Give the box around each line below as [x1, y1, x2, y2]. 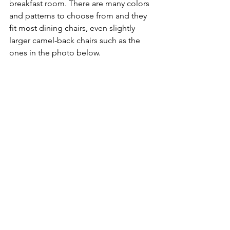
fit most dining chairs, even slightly [9, 23, 137, 33]
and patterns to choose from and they [9, 11, 149, 21]
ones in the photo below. [9, 48, 101, 58]
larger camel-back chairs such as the [9, 35, 142, 46]
